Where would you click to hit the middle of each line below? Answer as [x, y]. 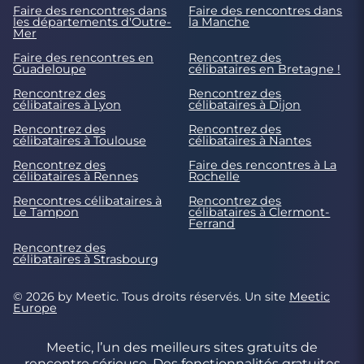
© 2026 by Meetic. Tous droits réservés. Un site [151, 297]
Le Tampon [46, 212]
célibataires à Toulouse [80, 141]
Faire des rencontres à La [263, 165]
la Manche [219, 22]
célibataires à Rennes [76, 177]
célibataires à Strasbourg [86, 260]
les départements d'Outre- [92, 22]
